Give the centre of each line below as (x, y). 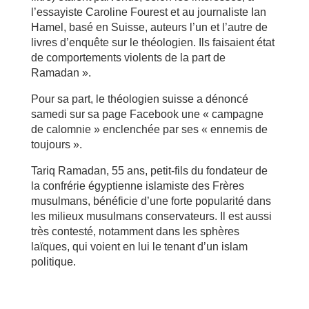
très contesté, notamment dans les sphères (135, 231)
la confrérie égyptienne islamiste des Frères (137, 186)
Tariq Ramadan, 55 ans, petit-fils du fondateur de (149, 170)
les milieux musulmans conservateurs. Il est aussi (151, 216)
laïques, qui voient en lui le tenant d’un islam (139, 246)
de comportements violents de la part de (128, 57)
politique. (53, 261)
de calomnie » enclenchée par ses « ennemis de (149, 129)
